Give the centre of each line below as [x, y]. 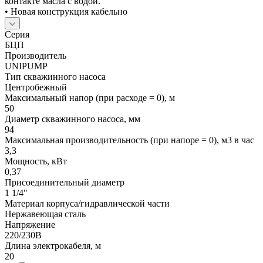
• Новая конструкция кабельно [66, 11]
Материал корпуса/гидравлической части [87, 203]
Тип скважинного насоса [55, 76]
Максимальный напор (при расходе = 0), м [90, 97]
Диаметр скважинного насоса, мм [73, 119]
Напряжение [30, 224]
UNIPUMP [26, 66]
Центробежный [36, 87]
